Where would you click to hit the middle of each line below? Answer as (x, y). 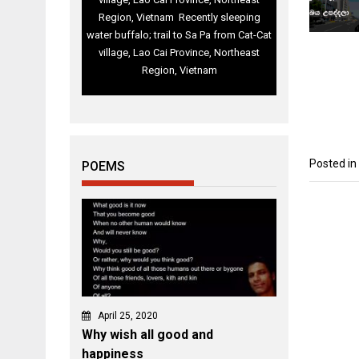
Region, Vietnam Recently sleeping (179, 18)
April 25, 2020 (128, 316)
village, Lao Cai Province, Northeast (179, 53)
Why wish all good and (147, 335)
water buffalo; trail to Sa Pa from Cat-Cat (179, 35)
